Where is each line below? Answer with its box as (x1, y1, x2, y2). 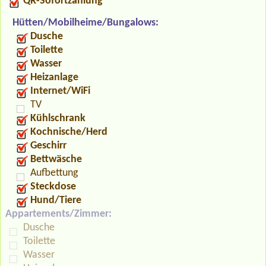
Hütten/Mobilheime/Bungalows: (12, 17, 159, 28)
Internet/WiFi (30, 85, 90, 97)
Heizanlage (30, 71, 78, 83)
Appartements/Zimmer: (5, 208, 112, 220)
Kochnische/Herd (30, 126, 107, 138)
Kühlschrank (30, 112, 85, 124)
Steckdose (30, 180, 76, 192)
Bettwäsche (30, 153, 82, 165)
